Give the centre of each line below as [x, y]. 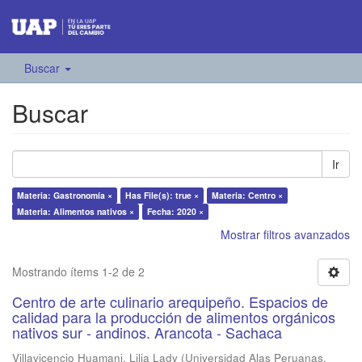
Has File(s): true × [162, 196]
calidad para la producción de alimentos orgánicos [174, 317]
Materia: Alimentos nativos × [76, 212]
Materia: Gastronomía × [65, 196]
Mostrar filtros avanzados [285, 235]
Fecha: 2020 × [175, 212]
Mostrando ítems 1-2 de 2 [78, 272]
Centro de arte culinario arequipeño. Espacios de [170, 302]
